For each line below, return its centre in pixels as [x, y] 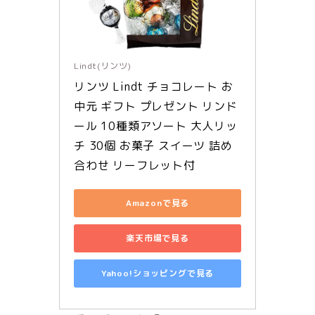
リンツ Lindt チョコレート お [154, 86]
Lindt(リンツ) [103, 65]
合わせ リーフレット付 [135, 165]
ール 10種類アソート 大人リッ [156, 126]
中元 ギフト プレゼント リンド [156, 106]
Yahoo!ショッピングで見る [157, 274]
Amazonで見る [157, 203]
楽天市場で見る [157, 238]
